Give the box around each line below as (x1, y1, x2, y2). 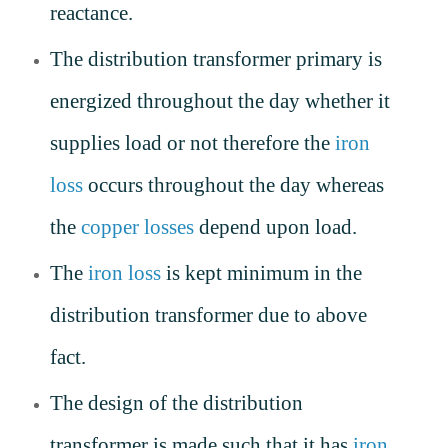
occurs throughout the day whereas (82, 173, 384, 198)
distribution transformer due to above (49, 303, 367, 328)
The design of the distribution (49, 391, 303, 416)
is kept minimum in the (160, 261, 362, 286)
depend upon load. (193, 215, 362, 240)
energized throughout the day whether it (49, 89, 390, 114)
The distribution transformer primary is (49, 47, 382, 72)
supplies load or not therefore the (49, 131, 335, 156)
